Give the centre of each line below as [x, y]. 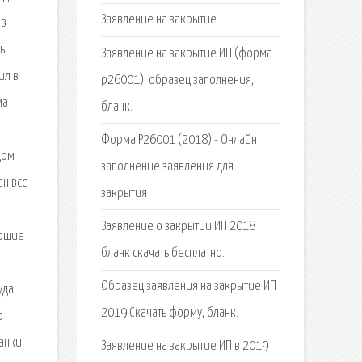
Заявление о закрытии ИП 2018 [178, 226]
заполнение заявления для [167, 166]
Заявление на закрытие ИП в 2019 [184, 347]
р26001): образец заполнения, [177, 80]
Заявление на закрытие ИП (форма [186, 53]
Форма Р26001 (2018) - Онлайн [179, 140]
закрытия [124, 193]
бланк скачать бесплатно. [162, 253]
